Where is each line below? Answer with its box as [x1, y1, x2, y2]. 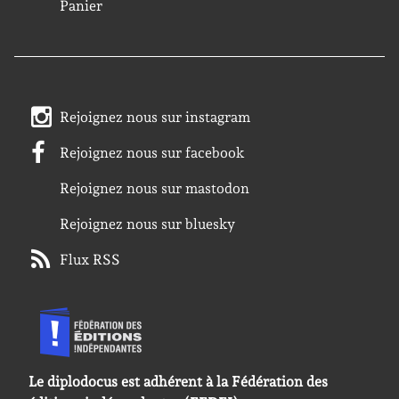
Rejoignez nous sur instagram [60, 109, 251, 126]
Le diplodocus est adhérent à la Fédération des [28, 373, 328, 390]
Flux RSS [60, 251, 121, 268]
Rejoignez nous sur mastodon [60, 180, 250, 197]
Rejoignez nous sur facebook [60, 144, 246, 161]
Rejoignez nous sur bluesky [60, 216, 236, 232]
